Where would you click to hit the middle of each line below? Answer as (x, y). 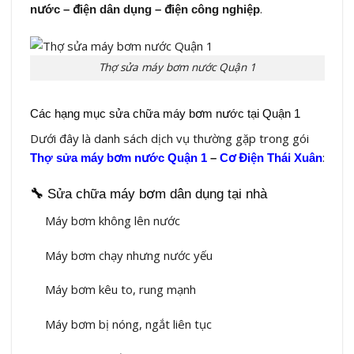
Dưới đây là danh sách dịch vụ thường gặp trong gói (169, 139)
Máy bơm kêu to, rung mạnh (121, 290)
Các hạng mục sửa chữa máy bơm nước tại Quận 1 (165, 113)
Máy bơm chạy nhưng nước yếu (129, 255)
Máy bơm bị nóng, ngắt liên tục (128, 324)
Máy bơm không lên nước (113, 221)
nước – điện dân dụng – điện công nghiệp (145, 9)
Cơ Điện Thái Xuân (271, 158)
